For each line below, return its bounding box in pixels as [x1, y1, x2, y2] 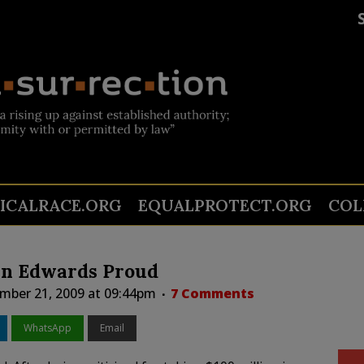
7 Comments [170, 284, 254, 302]
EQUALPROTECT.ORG [137, 195, 312, 215]
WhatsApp [23, 321, 71, 335]
